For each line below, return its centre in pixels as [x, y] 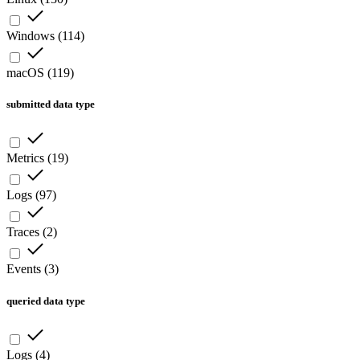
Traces [23, 232]
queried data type [46, 301]
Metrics [25, 158]
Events [24, 269]
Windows [31, 36]
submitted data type [51, 104]
